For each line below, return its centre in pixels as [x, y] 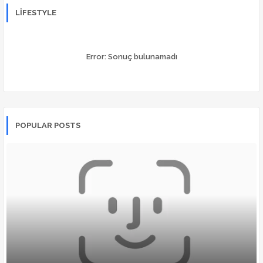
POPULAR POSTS [48, 126]
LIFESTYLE [36, 13]
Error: [96, 57]
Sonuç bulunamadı [141, 57]
